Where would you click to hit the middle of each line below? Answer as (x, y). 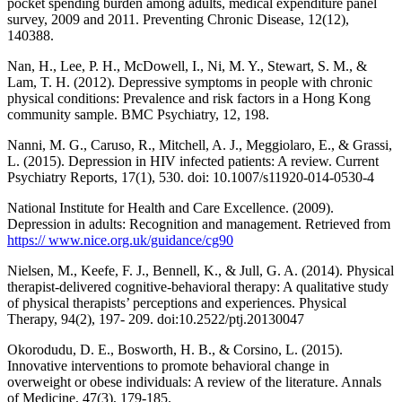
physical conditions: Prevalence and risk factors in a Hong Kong (189, 99)
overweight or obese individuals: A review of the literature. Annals (194, 382)
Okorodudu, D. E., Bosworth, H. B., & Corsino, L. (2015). (175, 350)
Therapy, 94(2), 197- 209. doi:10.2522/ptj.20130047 (156, 319)
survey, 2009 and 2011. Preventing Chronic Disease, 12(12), (178, 20)
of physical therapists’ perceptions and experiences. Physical (177, 303)
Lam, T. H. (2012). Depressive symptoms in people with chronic (190, 83)
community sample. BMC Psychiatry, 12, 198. (138, 115)
